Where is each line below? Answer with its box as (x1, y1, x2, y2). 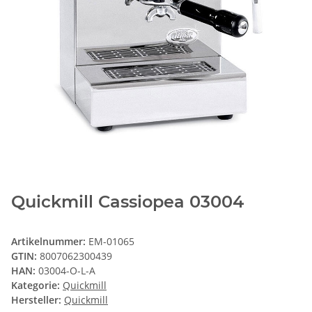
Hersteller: (11, 293, 61, 307)
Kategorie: (11, 279, 63, 292)
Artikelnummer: (11, 235, 88, 249)
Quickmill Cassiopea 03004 (11, 192, 244, 212)
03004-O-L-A (38, 264, 95, 278)
